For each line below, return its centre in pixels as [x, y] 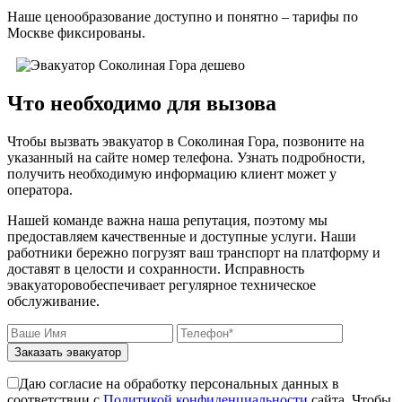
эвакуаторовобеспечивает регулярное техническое [162, 284]
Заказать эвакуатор [68, 352]
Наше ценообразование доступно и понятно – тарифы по [183, 17]
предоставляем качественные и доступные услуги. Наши [182, 236]
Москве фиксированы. [76, 33]
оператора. [40, 189]
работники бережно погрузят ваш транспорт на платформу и [194, 252]
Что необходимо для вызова [142, 103]
